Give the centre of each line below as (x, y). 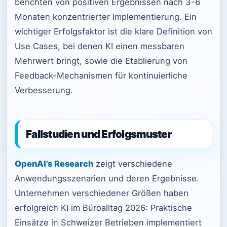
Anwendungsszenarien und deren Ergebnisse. (107, 179)
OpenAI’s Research (54, 164)
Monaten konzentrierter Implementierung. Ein (106, 17)
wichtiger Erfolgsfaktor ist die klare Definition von (113, 32)
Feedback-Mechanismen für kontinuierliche (101, 76)
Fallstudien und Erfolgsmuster (99, 134)
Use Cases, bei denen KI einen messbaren (100, 46)
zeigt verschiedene (133, 164)
